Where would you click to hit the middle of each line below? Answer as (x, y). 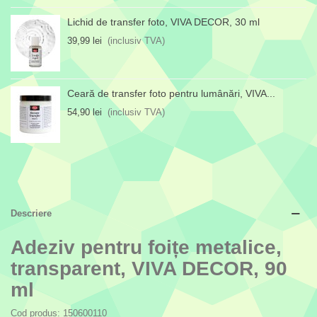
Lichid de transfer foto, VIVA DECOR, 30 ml (163, 22)
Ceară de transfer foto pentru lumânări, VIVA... (171, 94)
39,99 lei (85, 41)
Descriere (31, 214)
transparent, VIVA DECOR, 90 (149, 269)
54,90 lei (85, 113)
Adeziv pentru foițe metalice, (146, 248)
